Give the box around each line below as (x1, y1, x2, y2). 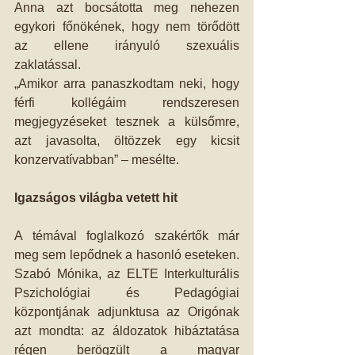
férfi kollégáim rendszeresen (14, 96, 239, 109)
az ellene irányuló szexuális (14, 39, 239, 52)
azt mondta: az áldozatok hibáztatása (14, 324, 239, 338)
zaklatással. (14, 58, 81, 71)
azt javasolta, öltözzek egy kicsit (14, 134, 239, 147)
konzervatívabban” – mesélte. (14, 153, 179, 166)
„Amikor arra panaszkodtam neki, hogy (14, 77, 239, 90)
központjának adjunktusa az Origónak (14, 305, 239, 319)
